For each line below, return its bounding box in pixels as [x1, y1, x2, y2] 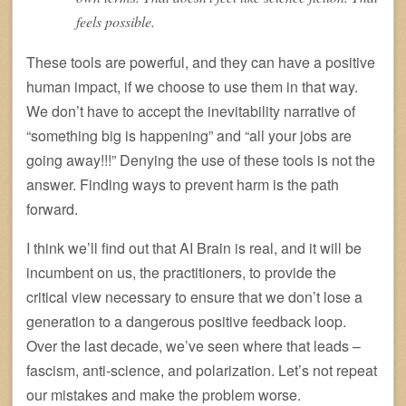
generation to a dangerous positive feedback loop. [26, 311, 346, 333]
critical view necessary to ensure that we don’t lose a [26, 286, 362, 308]
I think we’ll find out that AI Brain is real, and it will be [26, 237, 362, 259]
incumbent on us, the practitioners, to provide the [26, 262, 336, 284]
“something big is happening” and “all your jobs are [26, 125, 352, 147]
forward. [26, 198, 78, 220]
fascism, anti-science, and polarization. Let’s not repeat [26, 360, 377, 382]
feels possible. [76, 12, 155, 32]
